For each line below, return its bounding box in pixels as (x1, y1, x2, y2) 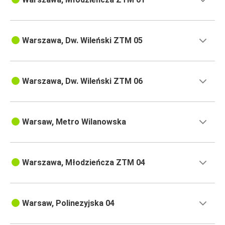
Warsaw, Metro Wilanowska (22, 117, 126, 127)
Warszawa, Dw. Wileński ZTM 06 (22, 76, 143, 86)
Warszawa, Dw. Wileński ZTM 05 (22, 36, 143, 46)
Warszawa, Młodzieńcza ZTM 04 (22, 158, 145, 168)
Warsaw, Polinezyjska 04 (22, 198, 115, 208)
